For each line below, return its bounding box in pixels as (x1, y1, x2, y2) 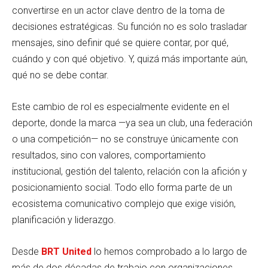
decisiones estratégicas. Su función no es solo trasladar (12, 20, 247, 32)
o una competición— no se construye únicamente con (12, 133, 238, 145)
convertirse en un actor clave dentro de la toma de (12, 4, 225, 16)
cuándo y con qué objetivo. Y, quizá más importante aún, (12, 53, 248, 65)
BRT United (41, 245, 92, 257)
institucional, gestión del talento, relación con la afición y (12, 165, 247, 177)
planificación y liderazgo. (12, 214, 116, 226)
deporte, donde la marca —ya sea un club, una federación (12, 117, 252, 129)
